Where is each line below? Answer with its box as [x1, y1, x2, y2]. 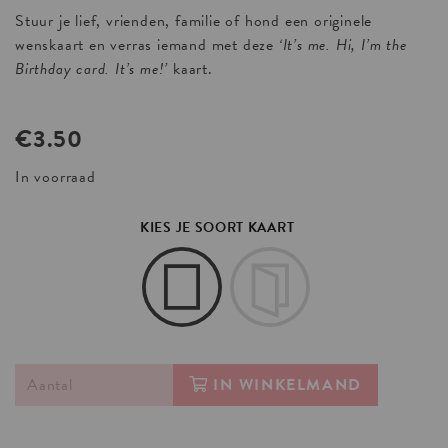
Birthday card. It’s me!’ [15, 57, 169, 82]
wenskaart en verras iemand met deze [15, 33, 279, 58]
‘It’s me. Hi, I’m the [278, 33, 407, 58]
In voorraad [15, 165, 96, 190]
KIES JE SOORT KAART [140, 217, 295, 239]
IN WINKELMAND [213, 373, 362, 398]
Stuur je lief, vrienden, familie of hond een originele [15, 9, 373, 34]
